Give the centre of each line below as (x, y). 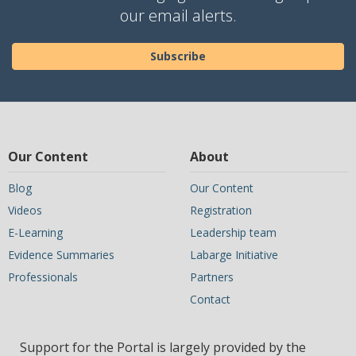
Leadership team (233, 232)
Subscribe (178, 56)
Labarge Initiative (234, 255)
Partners (212, 277)
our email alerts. (178, 15)
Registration (221, 210)
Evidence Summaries (61, 255)
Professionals (43, 277)
